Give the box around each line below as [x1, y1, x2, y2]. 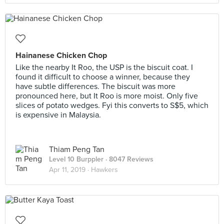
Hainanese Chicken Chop [15, 50, 107, 60]
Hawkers [91, 165, 118, 174]
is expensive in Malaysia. [15, 110, 101, 120]
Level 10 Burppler [49, 155, 103, 163]
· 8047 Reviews [103, 155, 153, 163]
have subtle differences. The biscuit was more [15, 81, 175, 91]
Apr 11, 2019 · [49, 165, 91, 174]
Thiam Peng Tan [49, 144, 104, 154]
